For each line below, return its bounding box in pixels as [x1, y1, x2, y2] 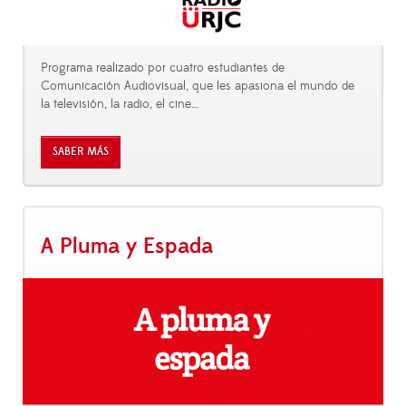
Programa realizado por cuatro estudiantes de [41, 60, 285, 77]
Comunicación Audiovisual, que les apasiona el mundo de [41, 78, 354, 95]
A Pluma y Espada [41, 232, 213, 260]
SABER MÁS [53, 145, 109, 159]
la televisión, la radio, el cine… [41, 96, 198, 113]
